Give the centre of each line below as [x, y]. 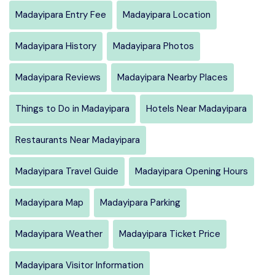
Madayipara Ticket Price [170, 234]
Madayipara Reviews [58, 77]
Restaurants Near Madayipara [78, 140]
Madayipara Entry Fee [61, 14]
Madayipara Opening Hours [192, 171]
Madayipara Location [167, 14]
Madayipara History [56, 46]
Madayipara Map [49, 202]
